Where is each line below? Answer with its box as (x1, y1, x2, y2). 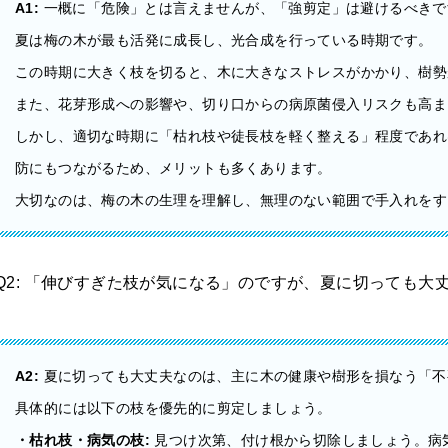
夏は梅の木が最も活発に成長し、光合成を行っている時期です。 (15, 32, 433, 48)
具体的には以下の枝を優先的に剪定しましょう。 (15, 400, 332, 416)
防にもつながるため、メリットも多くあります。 (15, 160, 332, 176)
